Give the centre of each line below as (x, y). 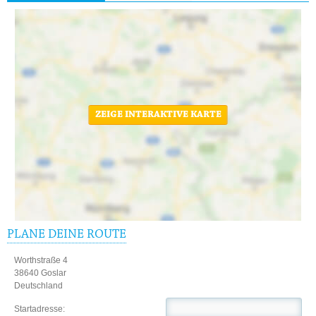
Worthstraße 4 (41, 261)
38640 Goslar (40, 273)
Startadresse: (90, 309)
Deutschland (38, 286)
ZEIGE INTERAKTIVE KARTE (158, 115)
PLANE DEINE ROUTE (67, 235)
